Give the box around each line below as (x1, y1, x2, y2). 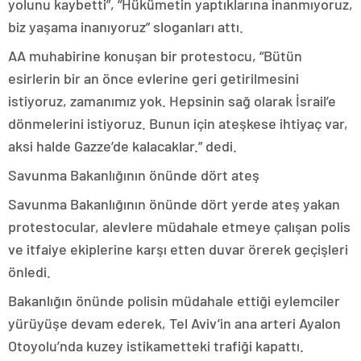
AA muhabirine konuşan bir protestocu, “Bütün (8, 47, 302, 64)
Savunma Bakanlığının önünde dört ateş (8, 166, 259, 184)
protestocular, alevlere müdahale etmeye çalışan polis (8, 218, 351, 235)
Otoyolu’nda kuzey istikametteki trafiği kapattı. (8, 337, 304, 355)
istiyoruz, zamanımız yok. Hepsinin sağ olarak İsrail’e (8, 92, 336, 110)
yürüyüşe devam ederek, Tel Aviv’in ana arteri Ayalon (8, 314, 341, 332)
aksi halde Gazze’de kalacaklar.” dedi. (8, 137, 237, 155)
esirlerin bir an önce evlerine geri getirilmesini (8, 69, 299, 87)
